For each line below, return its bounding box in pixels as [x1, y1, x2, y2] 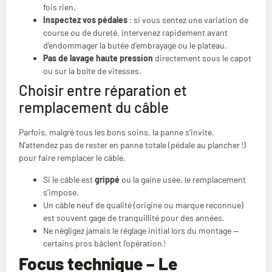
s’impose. [43, 186, 79, 197]
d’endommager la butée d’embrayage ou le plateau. [43, 40, 227, 51]
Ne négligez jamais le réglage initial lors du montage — [43, 225, 239, 236]
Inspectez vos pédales [43, 15, 127, 25]
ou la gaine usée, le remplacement [120, 174, 246, 185]
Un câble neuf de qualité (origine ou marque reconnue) [43, 199, 243, 210]
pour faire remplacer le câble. [19, 152, 126, 163]
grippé [95, 174, 120, 185]
